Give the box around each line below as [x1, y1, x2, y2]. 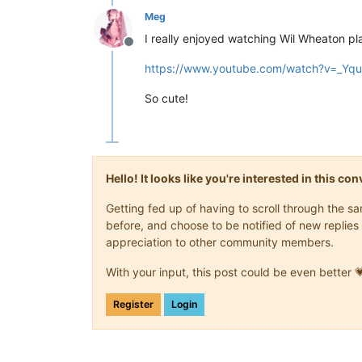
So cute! [145, 91, 188, 105]
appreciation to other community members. [106, 235, 334, 249]
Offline [128, 42, 168, 58]
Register [113, 298, 154, 310]
